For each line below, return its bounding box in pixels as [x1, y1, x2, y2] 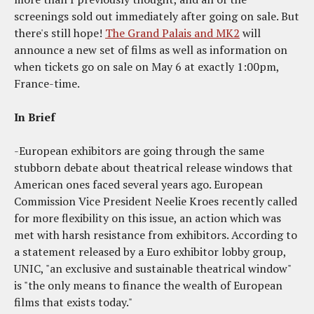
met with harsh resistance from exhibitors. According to [14, 226, 297, 243]
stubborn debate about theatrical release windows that [14, 159, 293, 175]
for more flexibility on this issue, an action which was [14, 210, 281, 226]
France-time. [14, 75, 80, 91]
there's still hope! [14, 25, 105, 41]
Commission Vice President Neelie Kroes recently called [14, 193, 297, 209]
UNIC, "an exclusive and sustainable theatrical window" [14, 260, 291, 276]
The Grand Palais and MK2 [105, 25, 240, 41]
